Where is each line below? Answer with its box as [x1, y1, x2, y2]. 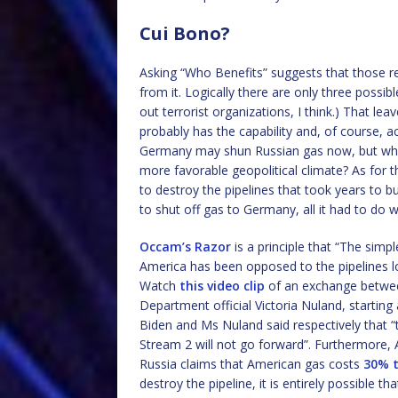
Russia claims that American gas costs [139, 355, 363, 372]
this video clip [179, 277, 265, 294]
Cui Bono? [139, 21, 230, 45]
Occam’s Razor [139, 238, 231, 255]
